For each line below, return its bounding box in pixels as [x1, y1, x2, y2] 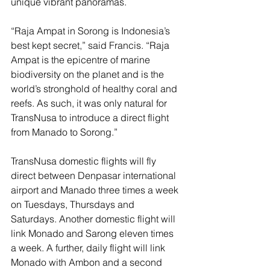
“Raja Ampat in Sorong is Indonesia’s [11, 24, 172, 37]
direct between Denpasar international [11, 169, 178, 181]
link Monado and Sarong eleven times [11, 227, 176, 239]
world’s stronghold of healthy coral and [11, 82, 180, 95]
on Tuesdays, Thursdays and [11, 198, 137, 210]
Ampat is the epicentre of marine [11, 53, 152, 66]
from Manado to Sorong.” [11, 125, 118, 138]
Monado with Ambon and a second [11, 256, 165, 268]
